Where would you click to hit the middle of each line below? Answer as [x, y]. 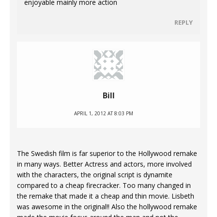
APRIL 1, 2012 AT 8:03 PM [104, 114]
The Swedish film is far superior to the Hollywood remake [107, 154]
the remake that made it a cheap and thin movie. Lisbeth [106, 196]
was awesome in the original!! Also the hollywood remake [107, 207]
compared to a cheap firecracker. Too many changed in [104, 186]
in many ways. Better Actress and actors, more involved [104, 164]
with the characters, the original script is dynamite [95, 175]
